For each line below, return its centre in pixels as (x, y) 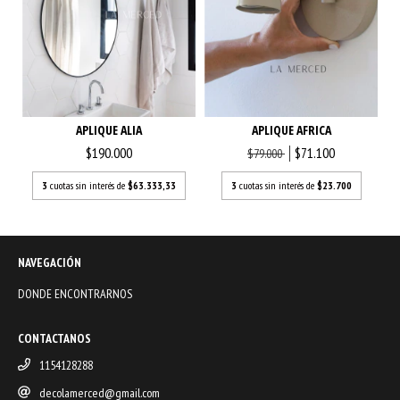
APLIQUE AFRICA (291, 130)
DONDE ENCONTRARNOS (75, 294)
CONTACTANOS (54, 339)
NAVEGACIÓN (50, 263)
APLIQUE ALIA (109, 130)
